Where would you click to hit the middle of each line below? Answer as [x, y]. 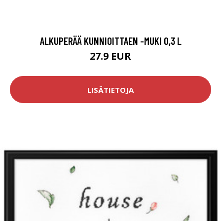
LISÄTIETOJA [110, 90]
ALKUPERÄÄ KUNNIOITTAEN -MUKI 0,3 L [110, 41]
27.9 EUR [110, 56]
